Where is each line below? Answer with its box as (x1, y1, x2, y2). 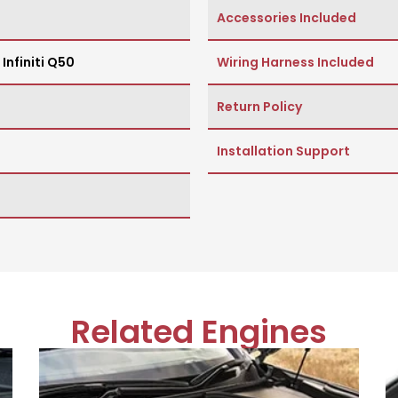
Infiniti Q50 (3, 53, 75, 72)
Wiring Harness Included (217, 53, 374, 72)
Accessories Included (217, 9, 356, 28)
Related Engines (71, 309, 327, 355)
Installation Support (217, 142, 350, 161)
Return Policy (217, 98, 302, 116)
